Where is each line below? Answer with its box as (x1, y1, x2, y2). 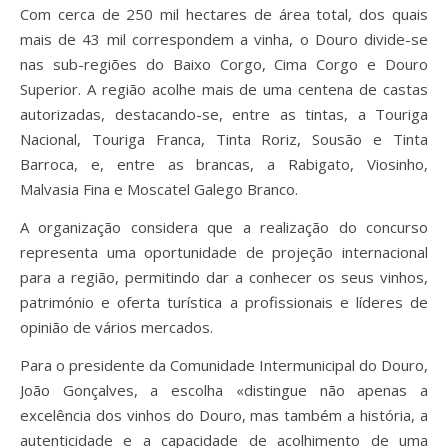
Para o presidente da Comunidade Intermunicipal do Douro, (20, 355, 428, 376)
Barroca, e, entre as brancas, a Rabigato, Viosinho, (20, 154, 428, 175)
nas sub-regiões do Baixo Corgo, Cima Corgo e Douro (20, 54, 428, 75)
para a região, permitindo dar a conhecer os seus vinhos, (20, 267, 428, 288)
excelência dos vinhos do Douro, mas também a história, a (20, 405, 428, 426)
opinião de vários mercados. (20, 317, 213, 338)
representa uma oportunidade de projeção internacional (20, 242, 428, 263)
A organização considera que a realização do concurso (20, 217, 428, 238)
